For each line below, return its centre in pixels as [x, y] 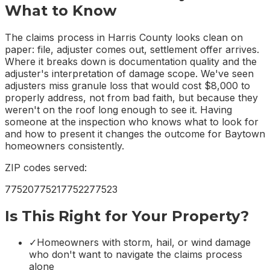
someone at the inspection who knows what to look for [132, 121]
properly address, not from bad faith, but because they [131, 97]
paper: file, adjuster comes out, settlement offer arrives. [132, 49]
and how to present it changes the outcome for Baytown [135, 133]
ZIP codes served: [46, 167]
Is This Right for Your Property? [127, 216]
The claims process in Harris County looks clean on [124, 37]
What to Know [61, 10]
